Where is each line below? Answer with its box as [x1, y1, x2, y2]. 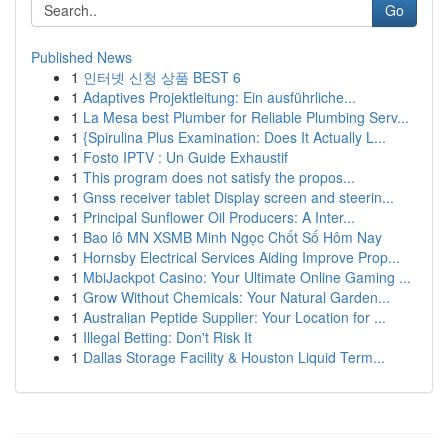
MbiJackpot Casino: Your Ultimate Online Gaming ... [83, 267, 411, 287]
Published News [31, 47, 132, 67]
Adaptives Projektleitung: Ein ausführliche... [83, 87, 356, 107]
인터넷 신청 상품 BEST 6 [83, 67, 241, 87]
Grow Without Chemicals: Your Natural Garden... [83, 287, 390, 307]
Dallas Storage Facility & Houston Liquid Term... [83, 347, 385, 367]
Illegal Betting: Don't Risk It [83, 327, 252, 347]
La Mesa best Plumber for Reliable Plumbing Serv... [83, 107, 409, 127]
